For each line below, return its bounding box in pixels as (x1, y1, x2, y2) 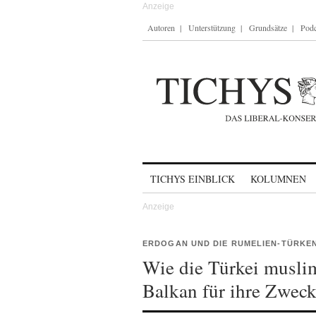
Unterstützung (188, 22, 236, 33)
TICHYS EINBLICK (150, 172, 235, 186)
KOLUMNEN (250, 172, 306, 186)
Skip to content (142, 166, 217, 178)
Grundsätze (249, 22, 287, 33)
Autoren (147, 22, 175, 33)
